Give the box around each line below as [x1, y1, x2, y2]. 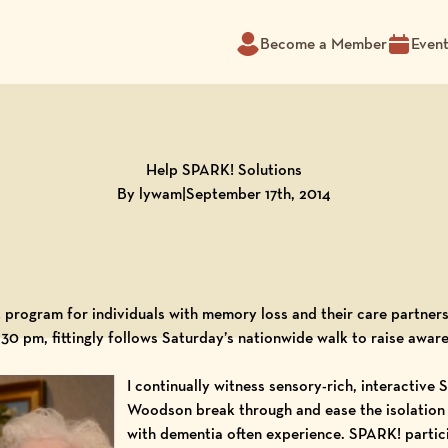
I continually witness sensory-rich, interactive [126, 375, 439, 396]
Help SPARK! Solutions [145, 159, 302, 180]
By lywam [116, 183, 182, 204]
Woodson [126, 399, 192, 420]
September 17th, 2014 [185, 183, 331, 204]
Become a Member [260, 32, 387, 54]
